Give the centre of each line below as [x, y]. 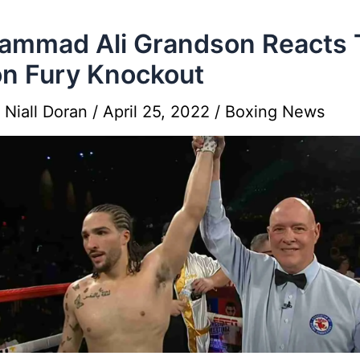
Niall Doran [49, 111]
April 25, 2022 [159, 111]
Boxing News [275, 111]
